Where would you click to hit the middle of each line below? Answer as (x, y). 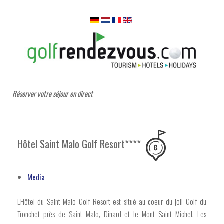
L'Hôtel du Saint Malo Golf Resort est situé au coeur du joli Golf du (112, 201)
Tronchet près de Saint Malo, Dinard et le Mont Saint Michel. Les (112, 214)
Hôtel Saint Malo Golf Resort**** (79, 144)
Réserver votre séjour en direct (53, 94)
